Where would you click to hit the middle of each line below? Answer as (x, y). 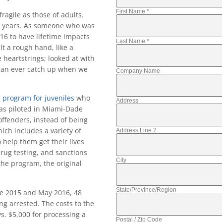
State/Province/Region (146, 190)
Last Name (131, 41)
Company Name (138, 71)
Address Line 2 (136, 131)
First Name (131, 12)
